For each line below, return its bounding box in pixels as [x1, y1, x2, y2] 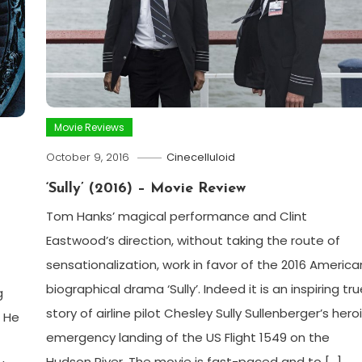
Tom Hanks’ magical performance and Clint [45, 207, 307, 225]
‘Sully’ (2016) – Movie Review [45, 180, 246, 196]
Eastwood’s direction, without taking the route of [45, 231, 340, 249]
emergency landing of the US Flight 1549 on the [45, 328, 330, 346]
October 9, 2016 [45, 149, 129, 165]
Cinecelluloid [166, 149, 235, 165]
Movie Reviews [53, 120, 124, 134]
